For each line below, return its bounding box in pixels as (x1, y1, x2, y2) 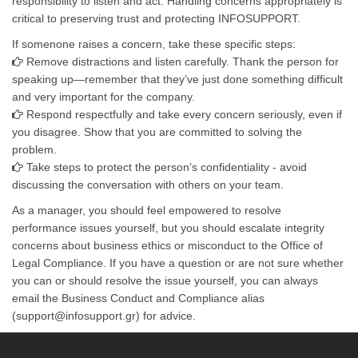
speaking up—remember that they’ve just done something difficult (12, 73, 343, 86)
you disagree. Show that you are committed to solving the (12, 125, 302, 138)
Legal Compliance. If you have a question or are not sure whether (12, 257, 344, 269)
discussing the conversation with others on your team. (12, 178, 284, 191)
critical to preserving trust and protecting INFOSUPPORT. (12, 12, 300, 25)
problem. (12, 143, 57, 156)
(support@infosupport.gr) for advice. (12, 309, 196, 322)
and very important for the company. (12, 90, 195, 103)
